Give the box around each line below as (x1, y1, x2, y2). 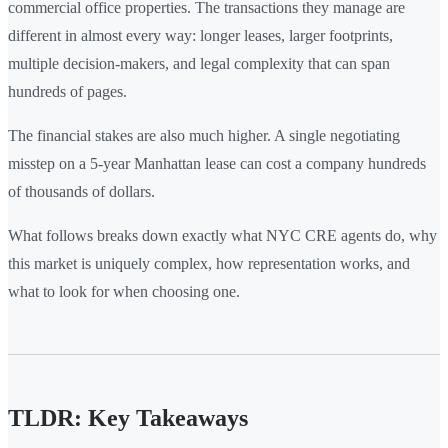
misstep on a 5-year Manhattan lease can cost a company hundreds (8, 154, 426, 172)
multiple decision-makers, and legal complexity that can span (8, 54, 390, 72)
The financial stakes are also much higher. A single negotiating (8, 126, 400, 144)
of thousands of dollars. (8, 182, 155, 200)
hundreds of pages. (8, 82, 127, 100)
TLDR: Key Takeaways (8, 404, 248, 431)
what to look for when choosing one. (8, 282, 240, 300)
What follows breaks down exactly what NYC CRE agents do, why (8, 226, 437, 244)
